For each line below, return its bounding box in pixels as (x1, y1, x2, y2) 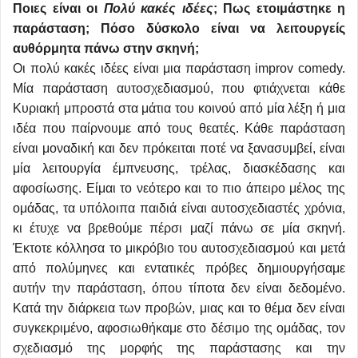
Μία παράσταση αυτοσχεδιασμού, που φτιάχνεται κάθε (13, 82, 345, 96)
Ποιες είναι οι (13, 2, 104, 16)
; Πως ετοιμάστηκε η (213, 2, 345, 16)
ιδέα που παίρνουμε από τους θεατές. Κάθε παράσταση (13, 121, 345, 136)
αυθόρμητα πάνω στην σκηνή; (13, 42, 199, 56)
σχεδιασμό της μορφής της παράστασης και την (13, 341, 345, 356)
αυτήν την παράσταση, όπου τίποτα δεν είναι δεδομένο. (13, 281, 345, 296)
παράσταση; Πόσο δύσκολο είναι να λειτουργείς (13, 22, 345, 36)
